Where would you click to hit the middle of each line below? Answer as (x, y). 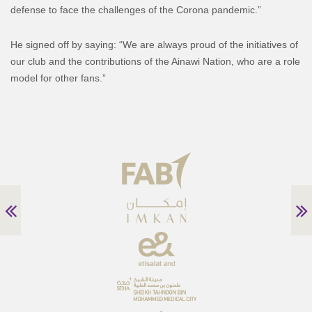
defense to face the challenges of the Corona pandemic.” (136, 9)
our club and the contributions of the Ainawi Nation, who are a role (155, 61)
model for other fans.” (58, 78)
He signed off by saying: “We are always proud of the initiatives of (154, 44)
